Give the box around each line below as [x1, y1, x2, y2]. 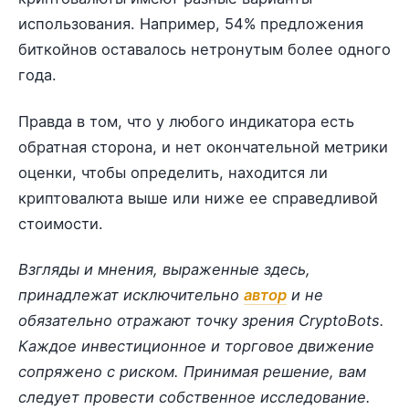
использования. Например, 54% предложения [18, 15, 363, 34]
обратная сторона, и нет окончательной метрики [18, 137, 388, 156]
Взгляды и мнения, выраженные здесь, [18, 259, 310, 278]
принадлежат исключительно [18, 285, 244, 304]
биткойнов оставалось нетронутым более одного [18, 40, 391, 59]
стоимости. [18, 214, 103, 233]
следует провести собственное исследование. [18, 387, 371, 406]
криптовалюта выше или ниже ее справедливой [18, 188, 378, 207]
